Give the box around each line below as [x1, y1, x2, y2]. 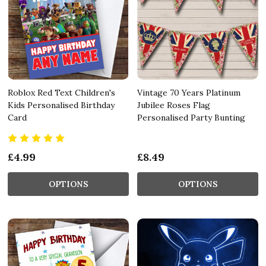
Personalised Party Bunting [137, 112, 245, 123]
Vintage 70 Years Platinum [137, 87, 240, 98]
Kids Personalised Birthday [8, 99, 115, 110]
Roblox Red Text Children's [8, 87, 115, 98]
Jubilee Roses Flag [137, 99, 210, 110]
